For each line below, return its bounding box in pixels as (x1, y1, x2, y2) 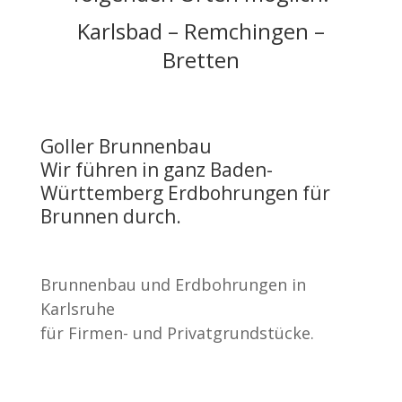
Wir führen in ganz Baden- (39, 157, 273, 182)
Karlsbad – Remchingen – (76, 16, 325, 46)
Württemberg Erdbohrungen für (39, 180, 330, 205)
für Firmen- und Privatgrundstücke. (39, 322, 314, 344)
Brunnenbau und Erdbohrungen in (39, 274, 306, 295)
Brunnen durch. (39, 204, 181, 229)
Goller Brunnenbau (39, 134, 212, 159)
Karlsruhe (39, 298, 115, 319)
